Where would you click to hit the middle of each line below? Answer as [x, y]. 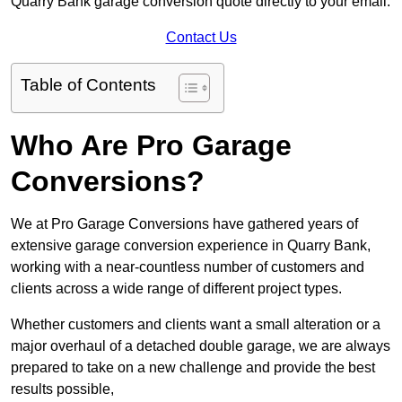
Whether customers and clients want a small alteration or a [196, 324]
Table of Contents [88, 84]
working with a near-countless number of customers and [188, 267]
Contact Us [201, 37]
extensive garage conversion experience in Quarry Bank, [191, 245]
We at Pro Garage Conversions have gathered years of [184, 223]
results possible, [62, 389]
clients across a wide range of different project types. [178, 288]
